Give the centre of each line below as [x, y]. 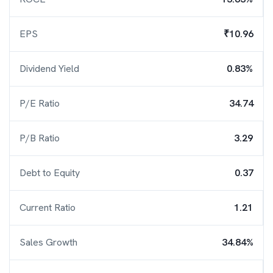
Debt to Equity [50, 173]
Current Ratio [48, 207]
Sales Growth [48, 242]
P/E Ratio [40, 103]
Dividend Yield [49, 69]
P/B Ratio [40, 138]
